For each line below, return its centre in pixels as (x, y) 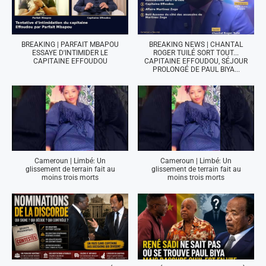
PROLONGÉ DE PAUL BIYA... (196, 70)
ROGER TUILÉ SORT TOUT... (196, 53)
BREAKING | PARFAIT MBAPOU (70, 45)
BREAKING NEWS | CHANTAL (196, 45)
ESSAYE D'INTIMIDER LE (70, 53)
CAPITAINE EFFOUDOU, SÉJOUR (196, 61)
